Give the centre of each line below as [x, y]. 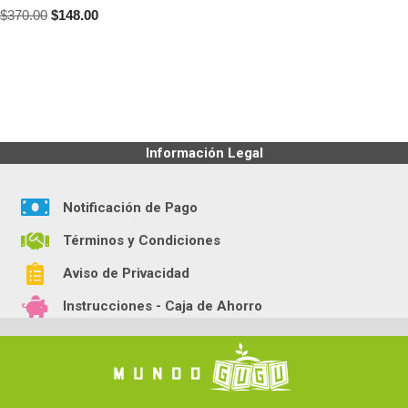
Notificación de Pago [130, 207]
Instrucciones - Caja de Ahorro [162, 306]
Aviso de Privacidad [126, 274]
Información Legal [204, 153]
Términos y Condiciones [141, 240]
